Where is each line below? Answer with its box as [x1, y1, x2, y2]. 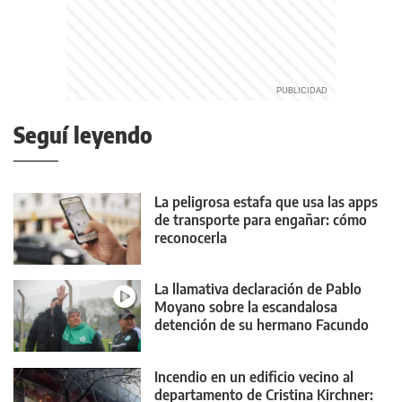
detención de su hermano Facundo [154, 316, 369, 335]
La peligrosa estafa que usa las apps [154, 193, 378, 211]
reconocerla [154, 229, 227, 247]
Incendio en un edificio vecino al [154, 367, 354, 386]
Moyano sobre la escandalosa [154, 298, 337, 317]
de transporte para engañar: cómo [154, 211, 367, 229]
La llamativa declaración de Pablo [154, 280, 362, 299]
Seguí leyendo [13, 121, 153, 148]
